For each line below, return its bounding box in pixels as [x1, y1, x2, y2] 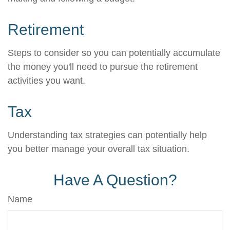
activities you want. [8, 75, 85, 86]
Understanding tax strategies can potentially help [8, 130, 207, 140]
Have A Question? [53, 171, 177, 188]
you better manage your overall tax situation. [8, 144, 189, 154]
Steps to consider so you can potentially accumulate [8, 48, 220, 58]
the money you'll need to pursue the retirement [8, 62, 198, 72]
